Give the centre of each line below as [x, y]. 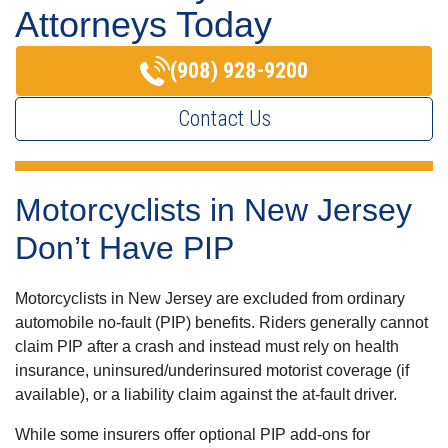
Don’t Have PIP [124, 247]
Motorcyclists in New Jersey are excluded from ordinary [210, 298]
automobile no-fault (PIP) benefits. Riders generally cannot [221, 322]
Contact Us [224, 118]
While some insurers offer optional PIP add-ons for [192, 434]
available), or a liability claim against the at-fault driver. [206, 394]
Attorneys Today [143, 24]
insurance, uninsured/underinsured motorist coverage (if [212, 370]
